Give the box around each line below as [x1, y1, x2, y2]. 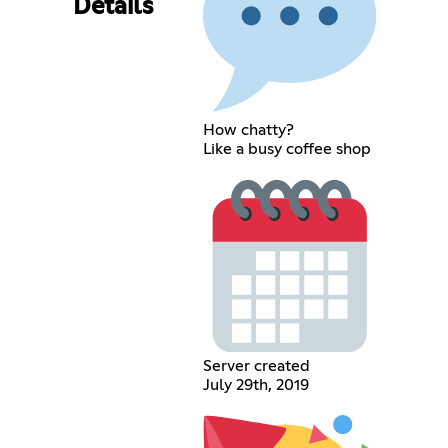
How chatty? [202, 122, 294, 139]
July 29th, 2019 [202, 376, 309, 393]
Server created [202, 357, 310, 374]
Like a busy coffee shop [202, 141, 371, 158]
